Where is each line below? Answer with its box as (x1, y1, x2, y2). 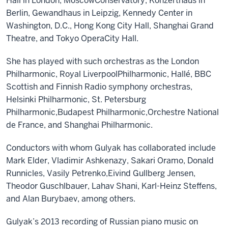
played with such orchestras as (38, 56, 157, 67)
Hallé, (169, 69, 194, 79)
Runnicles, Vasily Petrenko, (6, 168, 108, 179)
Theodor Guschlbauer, (6, 181, 92, 191)
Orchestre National (148, 107, 219, 118)
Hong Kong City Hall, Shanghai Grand (74, 20, 214, 31)
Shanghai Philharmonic (64, 120, 151, 130)
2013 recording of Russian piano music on (39, 216, 198, 227)
